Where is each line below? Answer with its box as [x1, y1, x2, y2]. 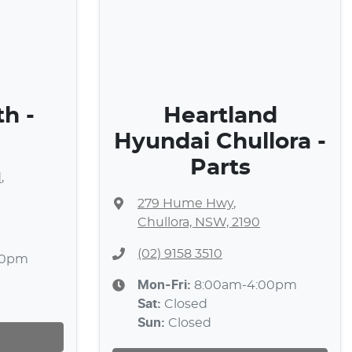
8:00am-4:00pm [194, 279, 297, 291]
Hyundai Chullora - [114, 131, 326, 153]
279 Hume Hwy [137, 197, 233, 210]
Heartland [163, 105, 277, 127]
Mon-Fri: [137, 279, 194, 291]
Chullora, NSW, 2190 [137, 216, 260, 229]
